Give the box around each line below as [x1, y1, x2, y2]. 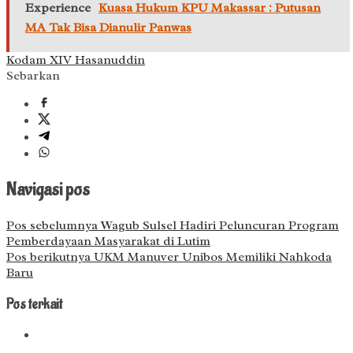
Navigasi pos [6, 178, 90, 202]
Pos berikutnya [6, 248, 91, 265]
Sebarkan [6, 68, 60, 84]
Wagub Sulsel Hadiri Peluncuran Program [98, 217, 339, 233]
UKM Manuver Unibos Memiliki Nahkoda [91, 248, 332, 265]
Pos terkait [6, 295, 62, 314]
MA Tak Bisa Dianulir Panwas [25, 20, 191, 36]
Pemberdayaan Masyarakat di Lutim [6, 232, 210, 249]
